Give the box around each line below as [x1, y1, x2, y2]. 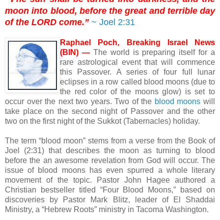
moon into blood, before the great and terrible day [5, 6, 215, 16]
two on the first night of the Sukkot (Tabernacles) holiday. [5, 117, 200, 126]
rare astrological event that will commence [60, 58, 215, 67]
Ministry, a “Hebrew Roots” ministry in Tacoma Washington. [5, 205, 209, 214]
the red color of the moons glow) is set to [60, 87, 215, 96]
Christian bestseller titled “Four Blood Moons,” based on [5, 186, 215, 194]
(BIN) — [60, 48, 90, 57]
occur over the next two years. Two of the [5, 97, 155, 106]
